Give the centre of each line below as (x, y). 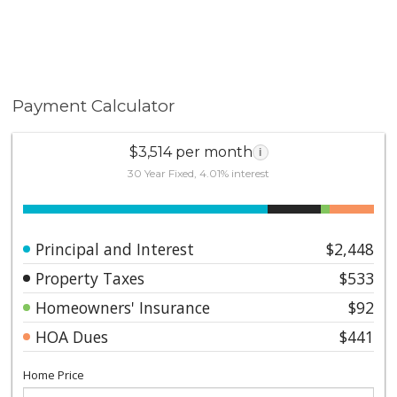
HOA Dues (72, 336)
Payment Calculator (94, 106)
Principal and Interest (115, 249)
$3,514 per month (191, 152)
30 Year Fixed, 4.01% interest (198, 173)
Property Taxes (90, 278)
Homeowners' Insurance (123, 307)
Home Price (54, 374)
